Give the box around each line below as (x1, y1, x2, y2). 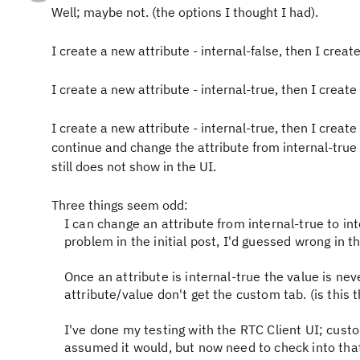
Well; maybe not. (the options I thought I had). (51, 4, 318, 20)
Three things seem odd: (51, 197, 188, 213)
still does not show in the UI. (51, 158, 216, 174)
